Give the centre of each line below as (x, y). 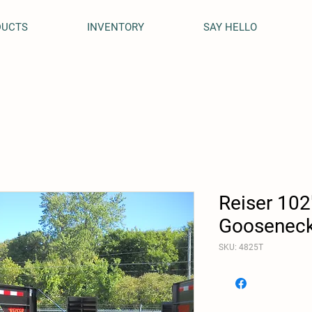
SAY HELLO (230, 27)
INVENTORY (116, 27)
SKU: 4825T (241, 247)
